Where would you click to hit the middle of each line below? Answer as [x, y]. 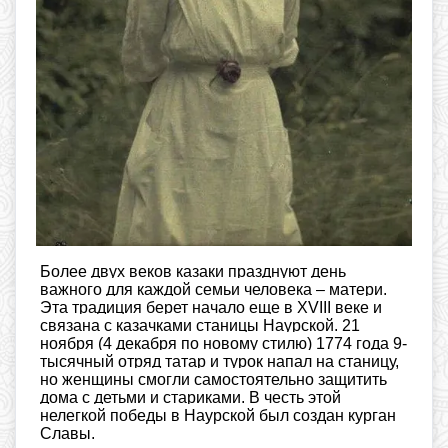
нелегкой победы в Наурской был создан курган [218, 416]
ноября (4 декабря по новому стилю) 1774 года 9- [223, 344]
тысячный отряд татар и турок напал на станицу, [219, 362]
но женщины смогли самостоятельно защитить [213, 380]
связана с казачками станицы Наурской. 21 [200, 326]
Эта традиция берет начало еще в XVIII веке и [211, 308]
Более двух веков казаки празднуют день [193, 272]
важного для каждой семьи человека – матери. [213, 290]
